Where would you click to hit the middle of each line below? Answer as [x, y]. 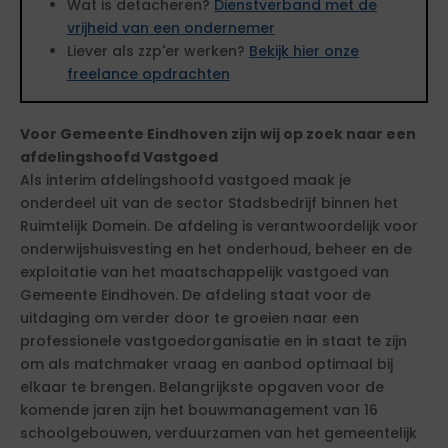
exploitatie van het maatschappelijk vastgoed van [204, 272]
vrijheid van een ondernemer [171, 28]
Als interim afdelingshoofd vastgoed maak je [185, 180]
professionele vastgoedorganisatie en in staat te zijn [213, 341]
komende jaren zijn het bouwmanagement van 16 [199, 410]
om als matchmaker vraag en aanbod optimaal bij [206, 364]
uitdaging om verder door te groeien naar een [189, 318]
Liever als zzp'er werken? [158, 51]
